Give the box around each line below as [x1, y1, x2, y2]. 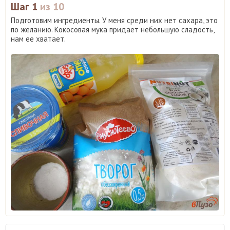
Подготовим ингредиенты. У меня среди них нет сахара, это [11, 15, 218, 26]
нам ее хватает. [11, 34, 66, 44]
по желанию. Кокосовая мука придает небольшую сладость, [11, 25, 214, 35]
